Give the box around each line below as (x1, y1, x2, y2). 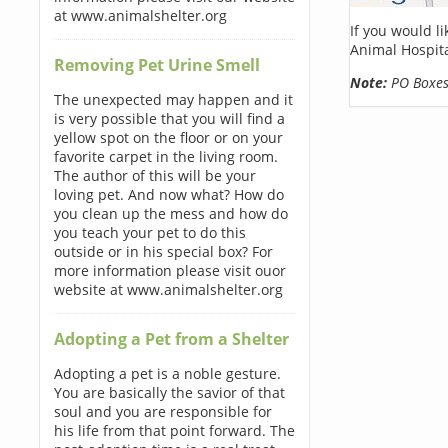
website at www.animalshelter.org (53, 280, 283, 299)
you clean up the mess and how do (53, 204, 288, 223)
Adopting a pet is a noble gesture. (53, 364, 281, 383)
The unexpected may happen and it (53, 90, 293, 109)
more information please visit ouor (53, 261, 286, 280)
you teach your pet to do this (53, 223, 246, 242)
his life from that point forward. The (53, 421, 295, 440)
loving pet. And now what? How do (53, 185, 284, 204)
